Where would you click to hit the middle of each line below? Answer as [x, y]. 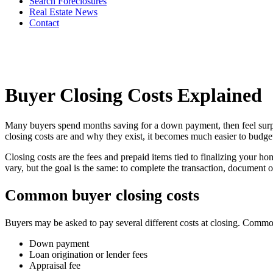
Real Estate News [63, 12]
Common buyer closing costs [102, 196]
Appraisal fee [55, 266]
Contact [44, 23]
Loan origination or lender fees [88, 255]
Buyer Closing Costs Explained [133, 95]
